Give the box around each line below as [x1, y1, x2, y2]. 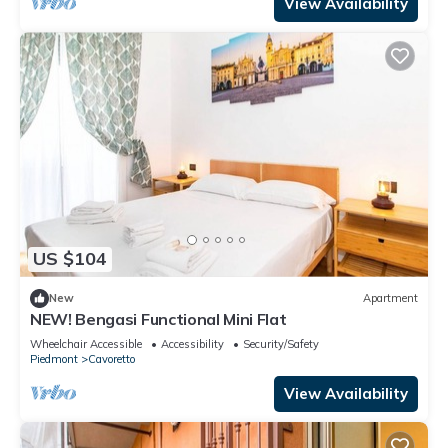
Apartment [363, 291, 418, 306]
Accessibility [161, 336, 224, 351]
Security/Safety [243, 336, 319, 351]
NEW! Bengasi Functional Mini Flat [30, 308, 287, 329]
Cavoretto [88, 351, 135, 366]
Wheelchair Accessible [30, 336, 142, 351]
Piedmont [30, 351, 78, 366]
